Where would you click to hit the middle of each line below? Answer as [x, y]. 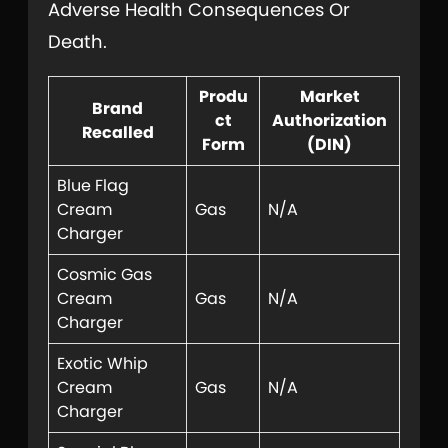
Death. [77, 41]
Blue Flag [93, 185]
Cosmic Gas [104, 274]
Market [329, 96]
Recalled [117, 132]
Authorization [329, 120]
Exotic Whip [102, 363]
